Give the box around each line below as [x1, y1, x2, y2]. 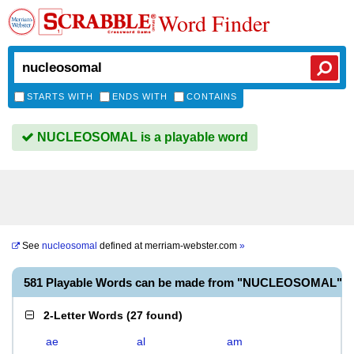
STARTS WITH [27, 92, 93, 101]
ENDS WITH [112, 92, 168, 101]
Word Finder [158, 8, 269, 38]
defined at [97, 240, 145, 251]
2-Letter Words [43, 309, 123, 322]
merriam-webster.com [145, 240, 239, 251]
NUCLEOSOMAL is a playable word [34, 130, 248, 144]
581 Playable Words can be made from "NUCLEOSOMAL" [24, 276, 342, 289]
